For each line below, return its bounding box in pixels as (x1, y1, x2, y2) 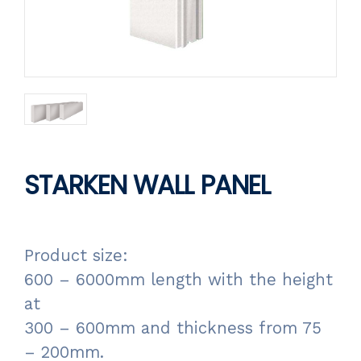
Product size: (24, 246, 128, 266)
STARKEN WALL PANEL (24, 167, 270, 204)
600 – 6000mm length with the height (24, 270, 333, 290)
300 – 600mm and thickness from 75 (24, 318, 322, 338)
